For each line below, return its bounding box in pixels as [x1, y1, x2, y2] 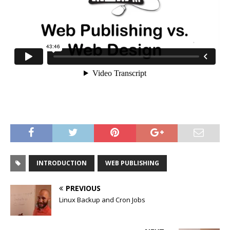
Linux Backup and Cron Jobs [59, 195, 145, 204]
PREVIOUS [66, 183, 101, 193]
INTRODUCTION [36, 158, 87, 167]
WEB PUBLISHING [105, 158, 159, 167]
